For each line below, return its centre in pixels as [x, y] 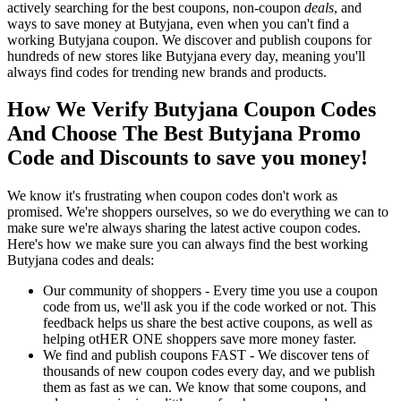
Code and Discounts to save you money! [188, 158]
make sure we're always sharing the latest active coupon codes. [184, 228]
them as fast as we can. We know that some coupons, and [205, 388]
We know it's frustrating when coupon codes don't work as [172, 196]
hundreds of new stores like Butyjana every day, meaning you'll [186, 55]
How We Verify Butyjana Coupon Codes [192, 110]
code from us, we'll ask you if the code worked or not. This [209, 307]
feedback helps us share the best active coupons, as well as [208, 323]
